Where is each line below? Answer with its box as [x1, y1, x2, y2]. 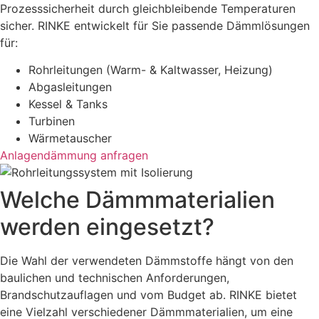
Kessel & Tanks [28, 97, 108, 112]
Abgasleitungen [28, 80, 112, 95]
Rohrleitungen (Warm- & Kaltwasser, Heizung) [28, 63, 273, 78]
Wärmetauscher [28, 131, 112, 146]
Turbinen [28, 114, 75, 129]
